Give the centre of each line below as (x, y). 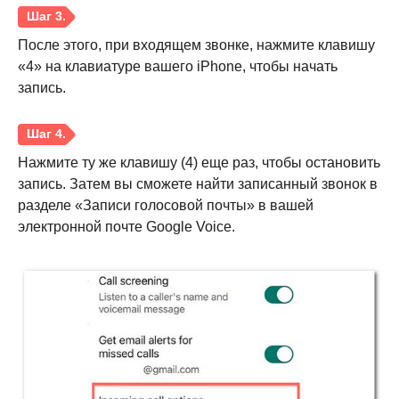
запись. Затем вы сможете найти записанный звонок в (198, 184)
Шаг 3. (55, 139)
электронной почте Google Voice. (126, 227)
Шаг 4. (55, 278)
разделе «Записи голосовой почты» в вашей (166, 206)
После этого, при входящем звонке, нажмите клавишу (196, 45)
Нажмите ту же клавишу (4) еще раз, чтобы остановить (199, 163)
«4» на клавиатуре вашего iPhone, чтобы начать (178, 67)
